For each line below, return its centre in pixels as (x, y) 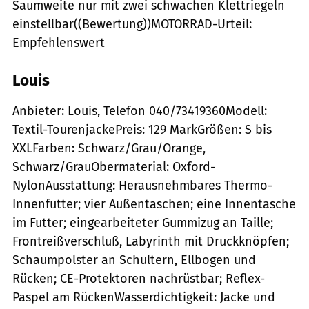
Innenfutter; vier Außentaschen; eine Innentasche (154, 204)
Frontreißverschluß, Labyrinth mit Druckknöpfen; (151, 241)
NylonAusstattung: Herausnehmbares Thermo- (142, 185)
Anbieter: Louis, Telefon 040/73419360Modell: (140, 111)
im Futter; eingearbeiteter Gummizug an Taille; (143, 222)
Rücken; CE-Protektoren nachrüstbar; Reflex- (139, 278)
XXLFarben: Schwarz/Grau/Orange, (109, 148)
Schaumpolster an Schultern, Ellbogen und (134, 260)
